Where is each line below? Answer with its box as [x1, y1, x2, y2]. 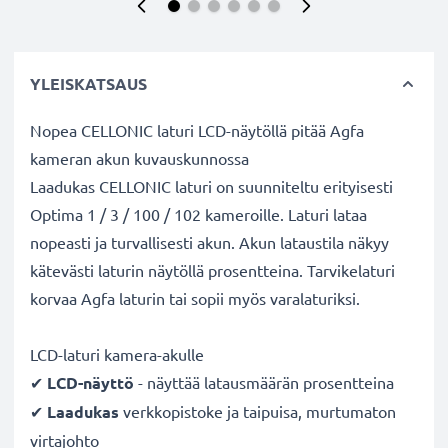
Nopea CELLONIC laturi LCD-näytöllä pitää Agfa [30, 120, 364, 140]
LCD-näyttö [47, 372, 134, 393]
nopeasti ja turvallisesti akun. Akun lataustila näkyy [30, 232, 389, 252]
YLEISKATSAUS [30, 73, 147, 94]
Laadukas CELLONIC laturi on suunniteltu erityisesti [30, 176, 393, 196]
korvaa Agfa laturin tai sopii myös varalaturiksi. [30, 288, 364, 308]
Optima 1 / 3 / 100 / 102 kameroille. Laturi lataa [30, 204, 367, 224]
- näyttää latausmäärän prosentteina [134, 372, 394, 392]
